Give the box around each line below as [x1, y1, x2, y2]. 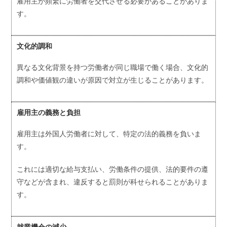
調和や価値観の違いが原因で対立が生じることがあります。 [17, 75, 209, 85]
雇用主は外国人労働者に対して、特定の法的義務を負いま [17, 129, 202, 139]
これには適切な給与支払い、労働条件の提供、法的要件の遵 [17, 164, 209, 174]
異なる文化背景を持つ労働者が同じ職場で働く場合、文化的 [17, 62, 209, 72]
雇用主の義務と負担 [17, 107, 81, 118]
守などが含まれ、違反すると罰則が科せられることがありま [17, 177, 209, 187]
